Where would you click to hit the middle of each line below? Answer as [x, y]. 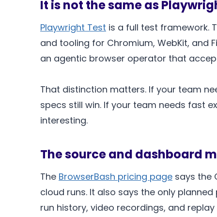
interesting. [64, 121]
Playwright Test [73, 28]
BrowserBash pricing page [116, 177]
